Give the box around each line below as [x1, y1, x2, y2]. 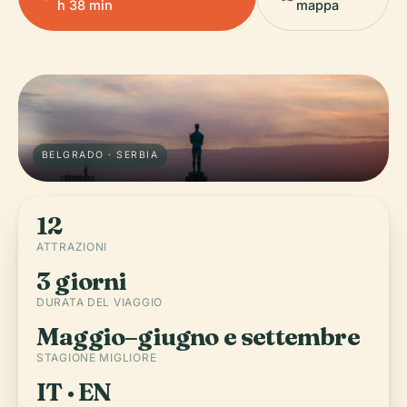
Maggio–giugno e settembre [36, 321, 360, 352]
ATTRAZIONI [36, 239, 108, 253]
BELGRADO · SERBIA [42, 148, 158, 161]
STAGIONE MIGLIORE [36, 350, 157, 364]
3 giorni [36, 265, 127, 296]
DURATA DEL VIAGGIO [36, 294, 163, 309]
